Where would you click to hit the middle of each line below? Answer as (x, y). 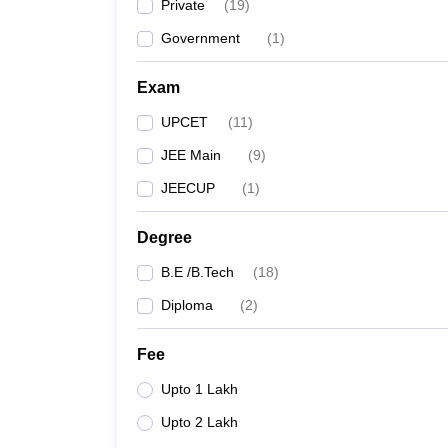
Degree (164, 237)
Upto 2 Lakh (199, 422)
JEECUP (188, 188)
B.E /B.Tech (197, 272)
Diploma (187, 305)
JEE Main (191, 155)
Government (200, 38)
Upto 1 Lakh (199, 389)
